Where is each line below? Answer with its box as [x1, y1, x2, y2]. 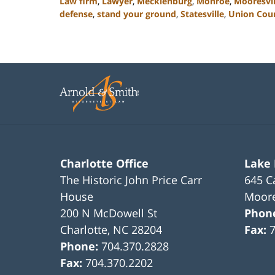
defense [60, 8, 93, 20]
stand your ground [97, 8, 176, 20]
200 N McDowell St [60, 206, 158, 221]
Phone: [60, 239, 102, 254]
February [59, 33, 96, 45]
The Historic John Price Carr [60, 172, 203, 188]
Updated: [59, 20, 97, 33]
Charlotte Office [60, 156, 149, 171]
